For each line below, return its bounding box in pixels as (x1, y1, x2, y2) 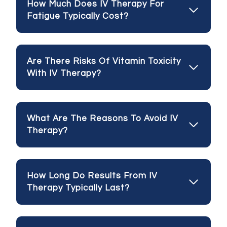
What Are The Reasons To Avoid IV (27, 113, 178, 123)
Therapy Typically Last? (27, 183, 130, 193)
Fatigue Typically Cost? (27, 11, 129, 21)
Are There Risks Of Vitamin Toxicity (27, 56, 181, 66)
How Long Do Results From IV (27, 171, 158, 180)
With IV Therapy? (27, 68, 101, 78)
